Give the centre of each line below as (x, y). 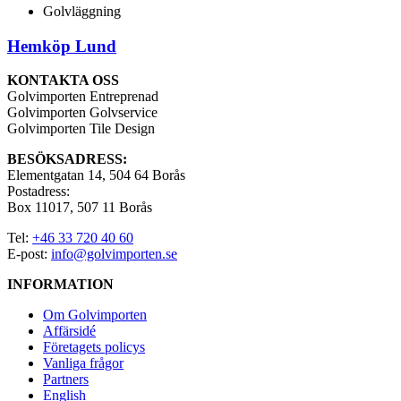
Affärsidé (69, 331)
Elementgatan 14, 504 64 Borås (96, 175)
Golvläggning (82, 11)
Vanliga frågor (83, 363)
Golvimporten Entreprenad (83, 97)
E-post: (29, 254)
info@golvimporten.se (114, 254)
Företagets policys (94, 347)
